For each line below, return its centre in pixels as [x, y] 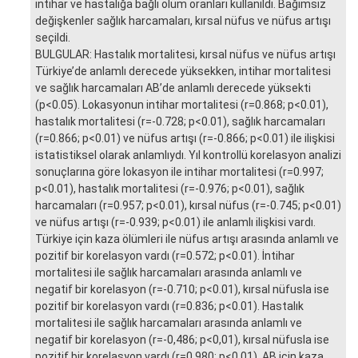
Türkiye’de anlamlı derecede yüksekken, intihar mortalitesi [183, 71]
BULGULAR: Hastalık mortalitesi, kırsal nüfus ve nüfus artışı [185, 54]
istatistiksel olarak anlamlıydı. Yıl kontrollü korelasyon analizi [188, 155]
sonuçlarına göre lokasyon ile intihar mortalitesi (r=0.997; [179, 171]
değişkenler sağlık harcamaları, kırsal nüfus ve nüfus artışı [183, 20]
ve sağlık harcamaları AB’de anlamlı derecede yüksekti [173, 88]
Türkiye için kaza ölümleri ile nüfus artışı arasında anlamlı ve [187, 239]
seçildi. [53, 37]
